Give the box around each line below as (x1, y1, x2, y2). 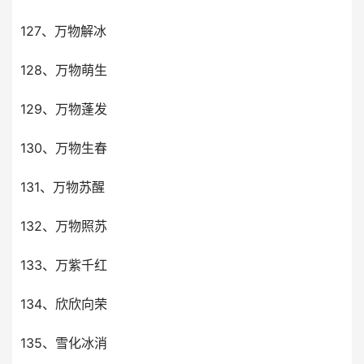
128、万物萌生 (20, 62, 107, 78)
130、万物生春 (20, 140, 107, 156)
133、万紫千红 (20, 257, 107, 273)
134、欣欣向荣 (20, 296, 107, 312)
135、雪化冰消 (20, 335, 107, 351)
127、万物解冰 (20, 23, 106, 39)
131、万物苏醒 (20, 179, 105, 195)
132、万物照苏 (20, 218, 107, 234)
